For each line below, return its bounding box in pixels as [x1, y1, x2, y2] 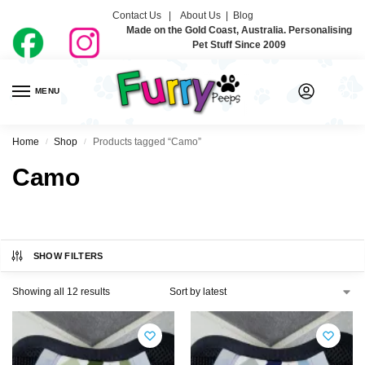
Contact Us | [112, 9, 178, 21]
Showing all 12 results [12, 286, 110, 298]
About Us [179, 9, 221, 21]
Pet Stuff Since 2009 [191, 38, 286, 51]
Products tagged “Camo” [92, 136, 201, 148]
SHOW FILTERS [33, 251, 103, 262]
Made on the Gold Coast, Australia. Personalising [125, 24, 352, 36]
